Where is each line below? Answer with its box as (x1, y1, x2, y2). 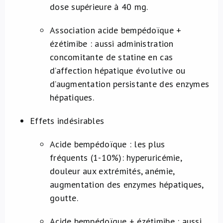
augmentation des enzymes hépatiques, (50, 179, 204, 190)
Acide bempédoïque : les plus (50, 138, 165, 150)
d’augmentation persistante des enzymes (50, 78, 210, 90)
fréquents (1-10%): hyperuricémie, (50, 152, 182, 163)
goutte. (50, 192, 78, 204)
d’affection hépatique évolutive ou (50, 65, 186, 76)
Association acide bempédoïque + (50, 24, 182, 36)
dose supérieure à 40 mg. (50, 1, 148, 12)
